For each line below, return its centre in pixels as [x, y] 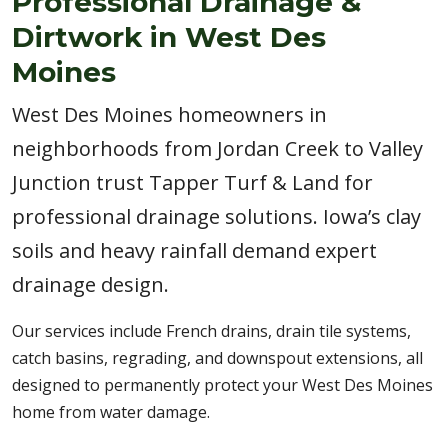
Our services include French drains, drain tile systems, [211, 331]
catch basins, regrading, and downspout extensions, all [217, 358]
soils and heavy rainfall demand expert [194, 250]
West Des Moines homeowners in [169, 114]
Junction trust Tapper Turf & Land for [192, 182]
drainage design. [90, 284]
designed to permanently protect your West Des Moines [222, 385]
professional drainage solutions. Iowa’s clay [216, 216]
